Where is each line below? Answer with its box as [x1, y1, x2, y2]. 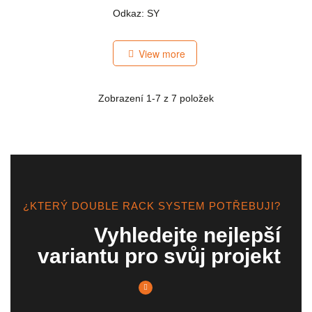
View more [139, 47, 186, 61]
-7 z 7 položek [152, 92, 214, 104]
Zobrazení [98, 92, 146, 104]
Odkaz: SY [113, 7, 160, 19]
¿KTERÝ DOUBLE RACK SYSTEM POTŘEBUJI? [23, 199, 281, 212]
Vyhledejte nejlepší [94, 223, 281, 247]
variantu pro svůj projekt [38, 244, 281, 267]
